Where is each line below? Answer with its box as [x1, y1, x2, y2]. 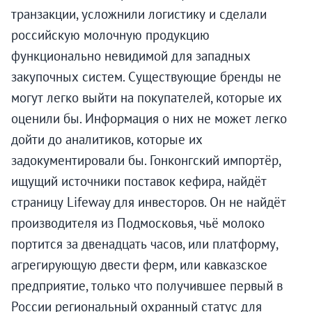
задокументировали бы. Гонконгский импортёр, [11, 152, 281, 169]
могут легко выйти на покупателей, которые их [11, 89, 282, 107]
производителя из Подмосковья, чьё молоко [11, 214, 265, 232]
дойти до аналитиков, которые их [11, 131, 203, 148]
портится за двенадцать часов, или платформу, [11, 235, 278, 253]
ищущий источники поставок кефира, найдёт [11, 173, 267, 190]
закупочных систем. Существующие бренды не [11, 68, 281, 86]
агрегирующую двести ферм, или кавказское [11, 256, 267, 274]
